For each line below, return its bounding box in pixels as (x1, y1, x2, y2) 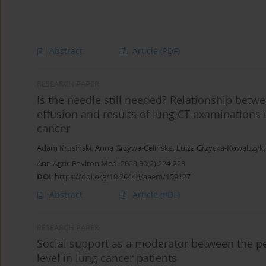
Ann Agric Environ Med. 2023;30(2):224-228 (37, 157, 185, 169)
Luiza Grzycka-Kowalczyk (176, 142, 264, 153)
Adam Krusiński (37, 142, 91, 153)
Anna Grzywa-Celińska (95, 142, 173, 153)
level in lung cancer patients (37, 250, 177, 265)
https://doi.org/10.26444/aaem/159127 (55, 170, 191, 182)
